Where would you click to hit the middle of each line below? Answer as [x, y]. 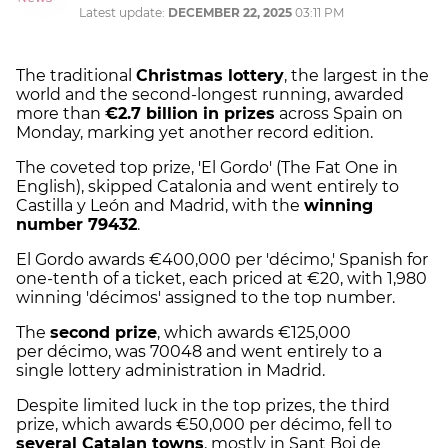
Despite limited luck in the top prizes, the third [203, 406]
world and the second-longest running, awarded [210, 95]
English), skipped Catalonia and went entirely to [207, 187]
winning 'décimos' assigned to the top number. [205, 298]
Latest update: [123, 13]
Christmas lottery [210, 76]
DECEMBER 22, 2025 [230, 13]
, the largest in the [356, 76]
